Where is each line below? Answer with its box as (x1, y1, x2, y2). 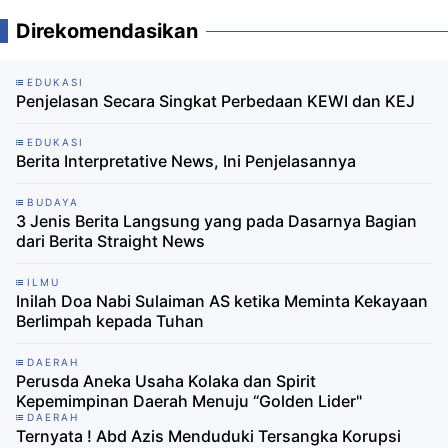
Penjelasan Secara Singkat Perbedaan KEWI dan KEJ (16, 91, 415, 112)
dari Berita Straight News (16, 231, 205, 252)
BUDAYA (27, 196, 79, 209)
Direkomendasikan (16, 19, 198, 44)
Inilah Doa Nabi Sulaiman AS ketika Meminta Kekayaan (16, 291, 428, 312)
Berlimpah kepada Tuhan (16, 311, 204, 332)
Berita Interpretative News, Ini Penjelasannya (16, 151, 356, 172)
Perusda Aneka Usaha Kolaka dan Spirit (16, 371, 316, 392)
